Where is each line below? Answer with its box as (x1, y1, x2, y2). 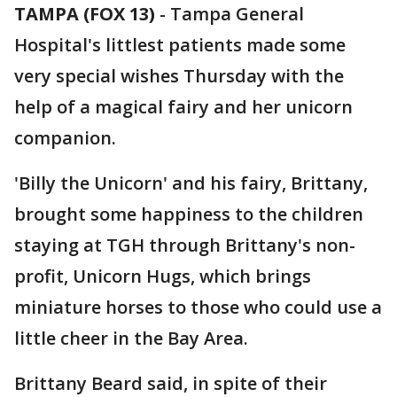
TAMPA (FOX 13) (14, 2, 155, 26)
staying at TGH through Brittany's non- (14, 233, 355, 257)
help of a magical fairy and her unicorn (14, 95, 353, 119)
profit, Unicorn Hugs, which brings (14, 264, 311, 288)
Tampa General (170, 2, 304, 26)
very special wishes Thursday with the (14, 64, 344, 88)
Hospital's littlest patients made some (14, 33, 346, 57)
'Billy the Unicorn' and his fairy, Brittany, (14, 171, 368, 195)
